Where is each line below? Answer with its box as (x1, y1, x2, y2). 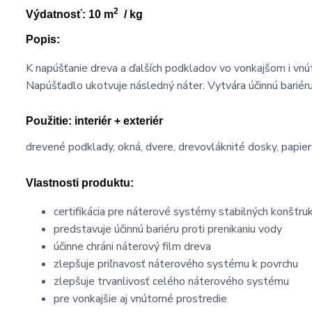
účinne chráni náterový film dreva (54, 238, 211, 254)
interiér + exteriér (72, 114, 163, 127)
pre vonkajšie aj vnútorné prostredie (54, 290, 227, 306)
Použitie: (26, 114, 72, 127)
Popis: (26, 33, 60, 45)
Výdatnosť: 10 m (26, 8, 114, 20)
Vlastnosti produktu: (26, 176, 134, 189)
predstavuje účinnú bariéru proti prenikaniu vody (54, 221, 282, 237)
